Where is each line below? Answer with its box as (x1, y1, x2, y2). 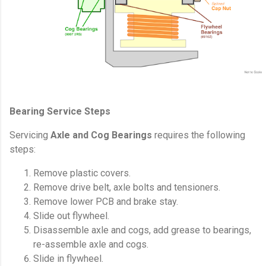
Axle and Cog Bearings (50, 129, 152, 141)
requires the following (152, 129, 245, 141)
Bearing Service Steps (9, 106, 110, 118)
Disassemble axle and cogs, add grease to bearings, (33, 224, 251, 236)
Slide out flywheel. (33, 210, 109, 222)
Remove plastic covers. (33, 167, 133, 179)
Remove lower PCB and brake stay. (33, 196, 180, 208)
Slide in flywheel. (33, 253, 103, 265)
